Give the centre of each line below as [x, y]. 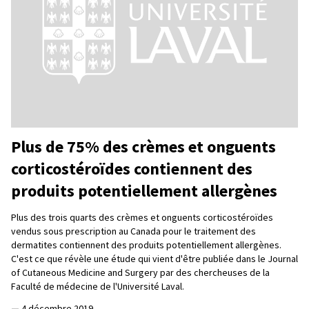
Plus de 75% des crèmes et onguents [143, 146]
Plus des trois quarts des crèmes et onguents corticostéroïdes [142, 217]
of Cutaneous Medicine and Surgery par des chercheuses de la [140, 272]
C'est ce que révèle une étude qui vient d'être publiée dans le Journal [154, 258]
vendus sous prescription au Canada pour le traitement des [133, 231]
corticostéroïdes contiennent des [132, 168]
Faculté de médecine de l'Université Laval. [98, 286]
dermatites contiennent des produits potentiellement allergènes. [146, 245]
